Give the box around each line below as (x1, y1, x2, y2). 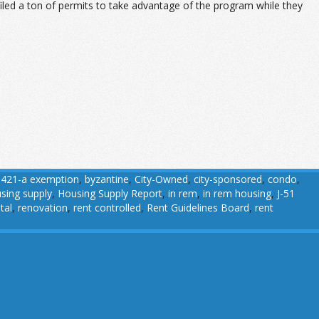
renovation (18, 201, 68, 214)
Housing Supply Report (58, 187, 162, 200)
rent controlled (73, 201, 141, 214)
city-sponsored (194, 172, 262, 186)
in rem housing (203, 187, 271, 200)
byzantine (85, 172, 129, 186)
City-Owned (135, 172, 188, 186)
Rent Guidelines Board (147, 201, 249, 214)
